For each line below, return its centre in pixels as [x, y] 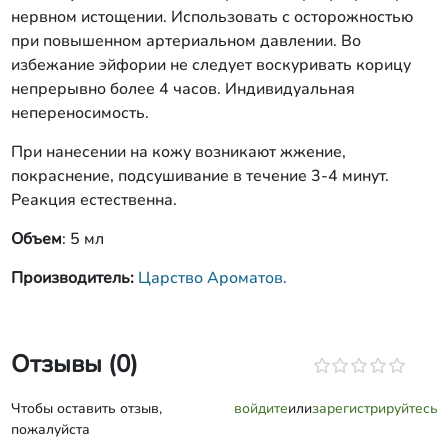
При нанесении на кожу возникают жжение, [178, 152]
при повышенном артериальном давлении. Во [185, 41]
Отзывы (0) [74, 364]
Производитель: [74, 278]
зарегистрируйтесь [374, 408]
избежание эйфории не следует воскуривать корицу [210, 65]
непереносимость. [79, 113]
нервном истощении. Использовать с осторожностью [211, 17]
